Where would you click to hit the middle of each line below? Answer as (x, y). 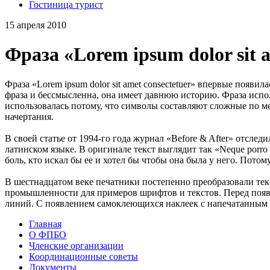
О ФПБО (48, 234)
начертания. (29, 116)
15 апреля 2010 (36, 25)
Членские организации (76, 245)
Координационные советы (83, 256)
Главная (45, 224)
